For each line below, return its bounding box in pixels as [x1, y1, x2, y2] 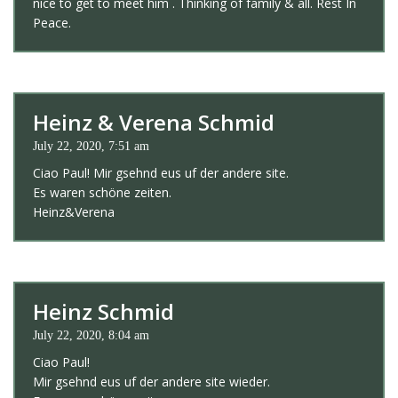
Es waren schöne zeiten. [33, 183, 171, 201]
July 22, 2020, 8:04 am [33, 328, 149, 342]
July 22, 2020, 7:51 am [33, 139, 149, 153]
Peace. [33, 13, 71, 31]
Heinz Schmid [33, 296, 174, 326]
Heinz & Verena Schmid [33, 107, 275, 137]
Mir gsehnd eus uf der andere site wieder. [33, 372, 270, 390]
